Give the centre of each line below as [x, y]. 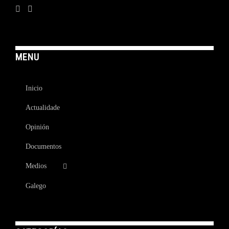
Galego [36, 186]
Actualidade [43, 107]
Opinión [37, 127]
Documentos [43, 146]
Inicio [34, 88]
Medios [36, 166]
